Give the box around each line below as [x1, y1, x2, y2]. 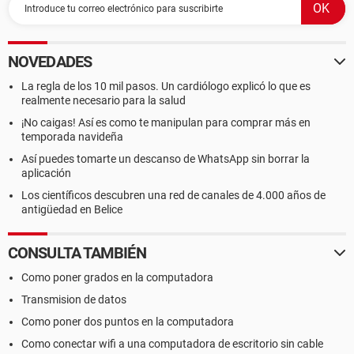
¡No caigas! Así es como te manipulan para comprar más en [21, 116, 311, 129]
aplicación [21, 167, 71, 179]
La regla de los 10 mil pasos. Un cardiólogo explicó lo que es [21, 80, 311, 92]
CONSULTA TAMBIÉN [8, 243, 146, 262]
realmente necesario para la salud [21, 94, 186, 107]
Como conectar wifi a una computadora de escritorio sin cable [21, 337, 323, 350]
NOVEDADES [8, 52, 92, 71]
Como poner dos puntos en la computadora [21, 315, 234, 328]
